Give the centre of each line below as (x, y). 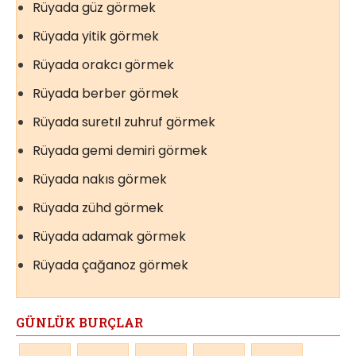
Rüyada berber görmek (106, 93)
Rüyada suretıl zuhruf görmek (124, 122)
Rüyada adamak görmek (109, 236)
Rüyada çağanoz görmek (110, 265)
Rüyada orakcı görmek (103, 64)
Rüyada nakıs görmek (100, 179)
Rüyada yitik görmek (96, 36)
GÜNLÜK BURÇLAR (79, 322)
